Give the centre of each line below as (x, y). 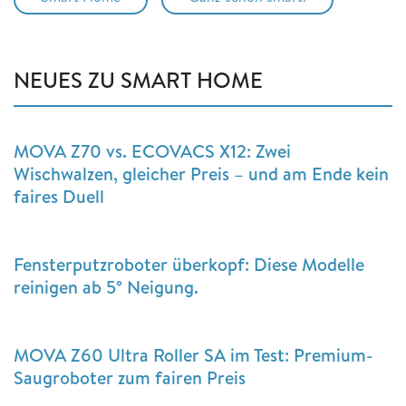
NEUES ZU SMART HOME (138, 79)
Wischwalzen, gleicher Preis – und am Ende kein (201, 173)
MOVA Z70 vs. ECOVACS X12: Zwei (152, 150)
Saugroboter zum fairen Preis (130, 377)
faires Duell (59, 196)
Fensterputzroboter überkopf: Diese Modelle (189, 264)
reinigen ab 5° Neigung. (106, 286)
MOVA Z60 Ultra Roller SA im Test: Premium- (193, 354)
